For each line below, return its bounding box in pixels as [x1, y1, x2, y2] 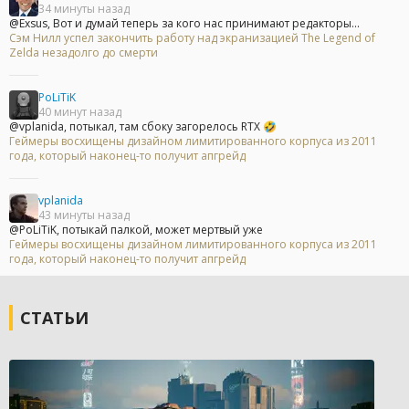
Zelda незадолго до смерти [9, 45, 158, 61]
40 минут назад [38, 104, 121, 121]
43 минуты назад [38, 207, 130, 224]
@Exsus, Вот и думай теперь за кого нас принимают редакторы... [9, 16, 360, 32]
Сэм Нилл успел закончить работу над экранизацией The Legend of [9, 30, 375, 47]
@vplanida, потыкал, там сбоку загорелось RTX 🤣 [9, 119, 277, 135]
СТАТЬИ [20, 307, 89, 330]
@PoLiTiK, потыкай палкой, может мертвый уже [9, 222, 263, 238]
